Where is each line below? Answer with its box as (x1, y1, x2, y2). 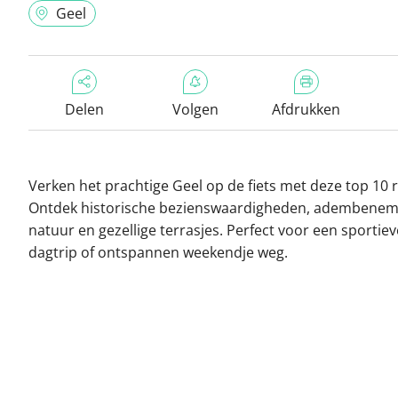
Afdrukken (272, 99, 340, 119)
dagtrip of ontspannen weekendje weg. (28, 243, 288, 262)
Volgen (171, 99, 219, 119)
